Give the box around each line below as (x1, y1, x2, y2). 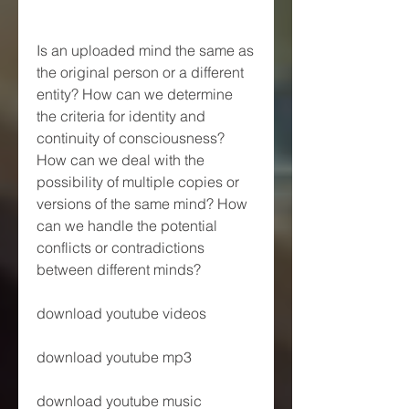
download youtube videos (37, 303, 206, 322)
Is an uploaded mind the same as (37, 40, 254, 59)
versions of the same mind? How (37, 194, 247, 213)
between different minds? (37, 259, 201, 278)
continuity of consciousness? (37, 128, 225, 147)
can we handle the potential (37, 215, 217, 235)
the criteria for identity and (37, 106, 205, 125)
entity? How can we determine (37, 84, 233, 103)
